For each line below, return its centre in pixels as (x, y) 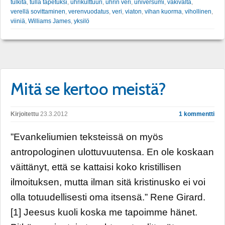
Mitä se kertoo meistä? (88, 89)
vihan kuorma (163, 11)
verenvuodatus (89, 11)
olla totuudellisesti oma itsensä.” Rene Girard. (108, 197)
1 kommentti (197, 114)
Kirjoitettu (25, 114)
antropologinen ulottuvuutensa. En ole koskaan (112, 152)
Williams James (49, 21)
